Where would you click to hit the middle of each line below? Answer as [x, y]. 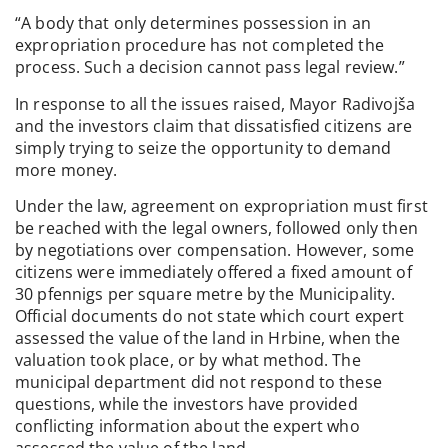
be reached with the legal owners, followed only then [216, 228]
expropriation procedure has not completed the [199, 45]
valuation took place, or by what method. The [188, 360]
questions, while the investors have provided [186, 404]
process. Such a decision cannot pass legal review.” [210, 67]
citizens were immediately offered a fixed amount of [213, 272]
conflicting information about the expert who [187, 426]
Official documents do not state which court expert [210, 316]
